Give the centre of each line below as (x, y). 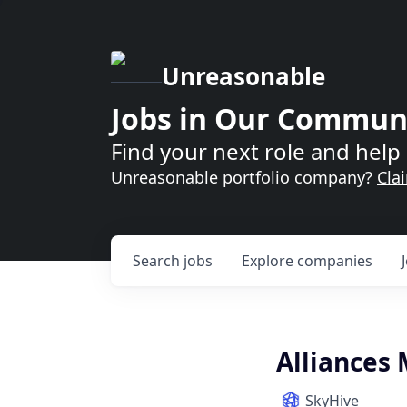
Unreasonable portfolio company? (244, 177)
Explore (269, 261)
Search (158, 261)
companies (335, 261)
